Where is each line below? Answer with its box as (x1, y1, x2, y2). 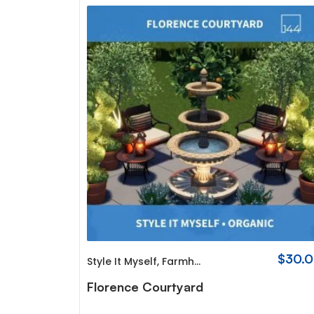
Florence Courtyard (87, 278, 204, 294)
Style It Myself (87, 254, 158, 268)
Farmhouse (162, 254, 195, 268)
